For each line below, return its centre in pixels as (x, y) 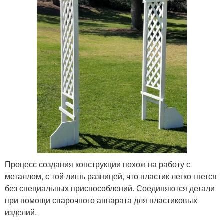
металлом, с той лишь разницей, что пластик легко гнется (111, 176)
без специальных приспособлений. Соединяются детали (110, 188)
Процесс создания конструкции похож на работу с (98, 164)
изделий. (21, 212)
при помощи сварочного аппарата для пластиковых (101, 200)
